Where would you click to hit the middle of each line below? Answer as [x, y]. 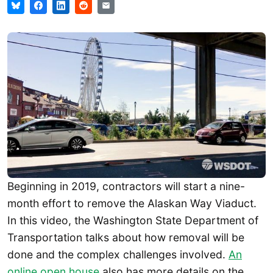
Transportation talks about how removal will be [126, 237]
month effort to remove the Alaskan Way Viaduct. [132, 203]
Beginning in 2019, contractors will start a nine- [126, 186]
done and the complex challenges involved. [118, 254]
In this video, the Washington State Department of [133, 220]
